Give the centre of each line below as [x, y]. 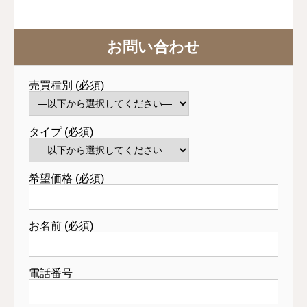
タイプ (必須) [61, 132]
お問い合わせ [153, 47]
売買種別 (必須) [66, 85]
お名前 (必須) [61, 225]
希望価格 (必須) [66, 178]
